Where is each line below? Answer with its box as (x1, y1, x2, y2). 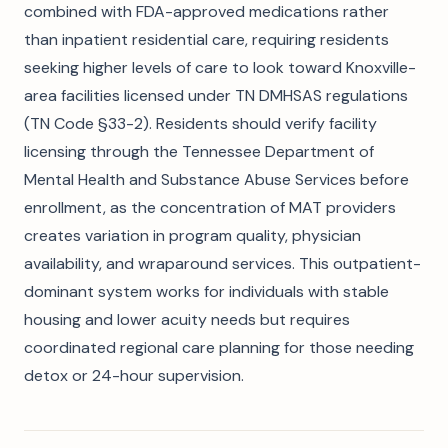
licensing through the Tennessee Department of (24, 141, 374, 162)
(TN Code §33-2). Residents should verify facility (24, 113, 377, 134)
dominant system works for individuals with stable (24, 281, 389, 302)
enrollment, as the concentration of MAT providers (24, 197, 396, 218)
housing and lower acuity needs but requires (24, 309, 350, 330)
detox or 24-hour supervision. (24, 365, 244, 386)
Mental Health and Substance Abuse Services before (24, 169, 409, 190)
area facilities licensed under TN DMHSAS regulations (24, 85, 408, 106)
